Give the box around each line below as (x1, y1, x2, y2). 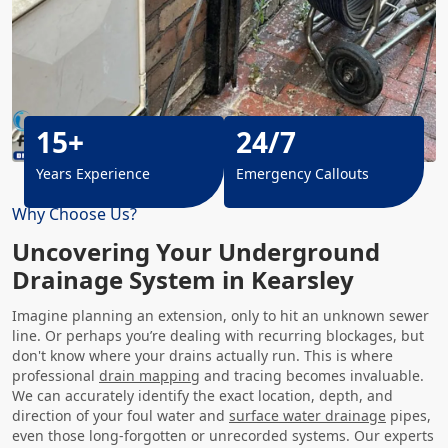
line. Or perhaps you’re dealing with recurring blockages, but (12, 326, 424, 345)
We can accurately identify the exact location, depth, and (12, 386, 393, 405)
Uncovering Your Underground (12, 235, 380, 268)
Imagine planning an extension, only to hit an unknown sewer (12, 306, 429, 325)
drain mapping (99, 366, 200, 385)
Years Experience (36, 164, 150, 183)
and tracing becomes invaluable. (200, 366, 424, 385)
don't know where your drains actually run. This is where (12, 346, 393, 365)
